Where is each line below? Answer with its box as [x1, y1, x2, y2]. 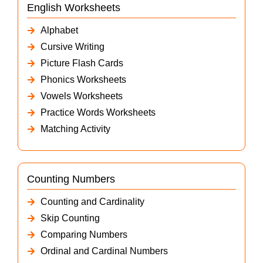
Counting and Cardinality [40, 197, 144, 207]
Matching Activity [40, 124, 110, 134]
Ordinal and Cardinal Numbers [40, 246, 168, 257]
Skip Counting [40, 213, 100, 224]
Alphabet [40, 25, 78, 36]
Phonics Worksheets [40, 75, 126, 85]
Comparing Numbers [40, 230, 127, 240]
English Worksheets [27, 2, 120, 14]
